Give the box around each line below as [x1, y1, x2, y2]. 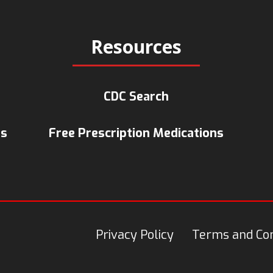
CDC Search [104, 88, 169, 105]
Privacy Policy [95, 227, 174, 243]
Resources [91, 34, 182, 59]
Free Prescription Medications [49, 125, 224, 141]
